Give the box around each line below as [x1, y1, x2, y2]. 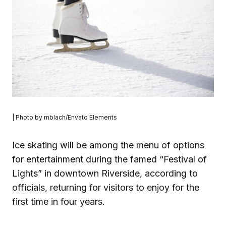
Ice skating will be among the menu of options [12, 140, 204, 151]
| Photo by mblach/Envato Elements [12, 114, 117, 122]
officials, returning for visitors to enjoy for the [12, 182, 199, 193]
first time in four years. [12, 196, 105, 207]
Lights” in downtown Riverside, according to [12, 168, 198, 179]
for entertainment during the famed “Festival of [12, 154, 207, 165]
